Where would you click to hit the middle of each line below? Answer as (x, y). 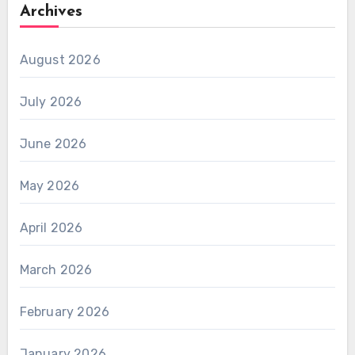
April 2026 (51, 227)
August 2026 (60, 59)
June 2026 (53, 143)
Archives (51, 11)
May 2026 (50, 185)
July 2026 (51, 101)
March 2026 (56, 269)
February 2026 (65, 311)
